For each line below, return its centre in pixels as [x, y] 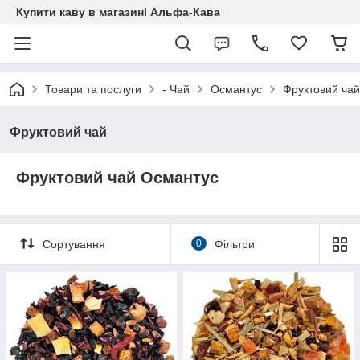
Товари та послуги [93, 89]
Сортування [74, 245]
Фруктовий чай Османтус [117, 178]
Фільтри [234, 245]
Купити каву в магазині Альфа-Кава [118, 12]
